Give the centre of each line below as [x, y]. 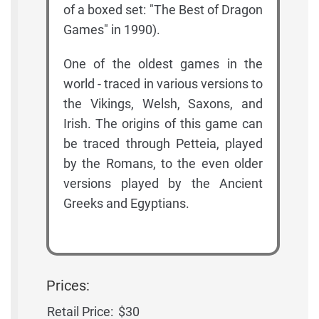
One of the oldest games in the [163, 64]
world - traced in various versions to [163, 84]
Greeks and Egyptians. [126, 204]
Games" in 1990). [112, 30]
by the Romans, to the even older [163, 164]
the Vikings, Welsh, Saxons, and [163, 104]
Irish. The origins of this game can [163, 124]
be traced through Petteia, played [163, 144]
